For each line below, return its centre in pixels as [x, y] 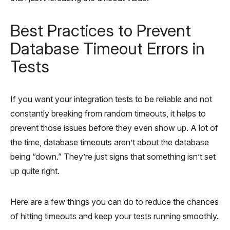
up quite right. [35, 171]
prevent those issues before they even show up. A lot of [114, 128]
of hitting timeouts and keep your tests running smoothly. [114, 216]
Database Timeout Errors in [108, 48]
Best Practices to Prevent [101, 30]
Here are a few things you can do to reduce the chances [114, 202]
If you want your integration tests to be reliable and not [111, 99]
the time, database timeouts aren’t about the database [110, 142]
